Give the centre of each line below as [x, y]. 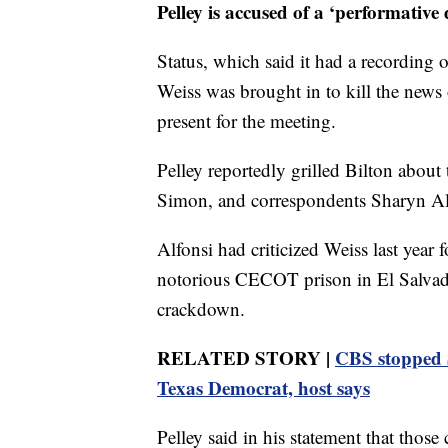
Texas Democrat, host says [263, 387]
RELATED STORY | [246, 357]
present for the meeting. [246, 120]
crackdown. [201, 308]
